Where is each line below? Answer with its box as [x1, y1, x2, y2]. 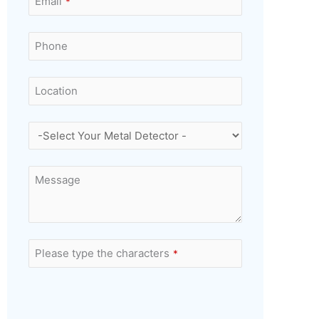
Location [35, 84, 78, 98]
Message [35, 173, 80, 187]
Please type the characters [35, 246, 169, 260]
